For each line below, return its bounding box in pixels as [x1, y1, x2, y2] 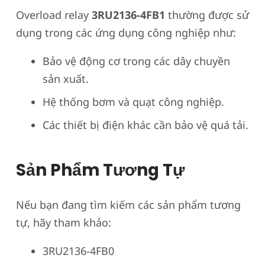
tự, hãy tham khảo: [16, 215, 111, 230]
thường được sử [165, 7, 249, 22]
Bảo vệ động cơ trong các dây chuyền [43, 53, 230, 68]
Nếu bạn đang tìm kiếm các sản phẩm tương [16, 197, 241, 212]
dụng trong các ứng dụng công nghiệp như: [16, 25, 236, 40]
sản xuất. [43, 71, 89, 86]
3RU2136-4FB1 [92, 7, 165, 22]
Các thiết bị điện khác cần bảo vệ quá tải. [43, 117, 248, 132]
